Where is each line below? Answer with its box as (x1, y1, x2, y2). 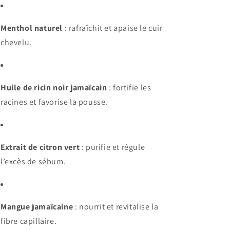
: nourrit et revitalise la (73, 201, 159, 212)
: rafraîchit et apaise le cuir (63, 22, 163, 33)
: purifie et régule (80, 141, 145, 152)
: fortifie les (107, 82, 151, 93)
